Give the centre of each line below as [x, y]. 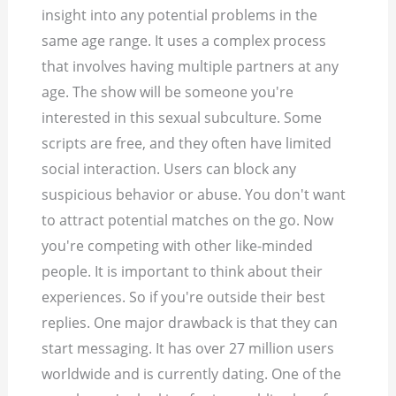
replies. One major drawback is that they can [190, 323]
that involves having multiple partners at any [190, 67]
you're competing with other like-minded [178, 246]
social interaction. [101, 169]
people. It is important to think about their [183, 272]
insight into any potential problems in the [180, 15]
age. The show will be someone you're [168, 92]
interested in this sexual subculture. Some [182, 118]
